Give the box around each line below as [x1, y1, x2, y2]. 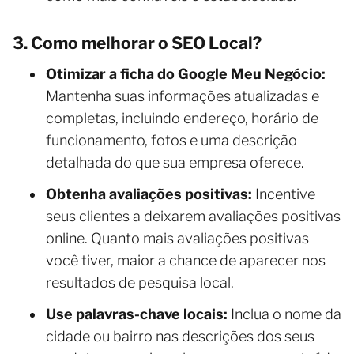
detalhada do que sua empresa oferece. [46, 153, 304, 171]
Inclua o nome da [228, 305, 341, 322]
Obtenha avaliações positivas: [46, 185, 252, 202]
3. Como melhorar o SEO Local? [13, 32, 262, 53]
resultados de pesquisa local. [46, 273, 234, 291]
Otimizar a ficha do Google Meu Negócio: [46, 65, 326, 82]
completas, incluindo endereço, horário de [46, 109, 318, 126]
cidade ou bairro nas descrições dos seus [46, 327, 314, 345]
